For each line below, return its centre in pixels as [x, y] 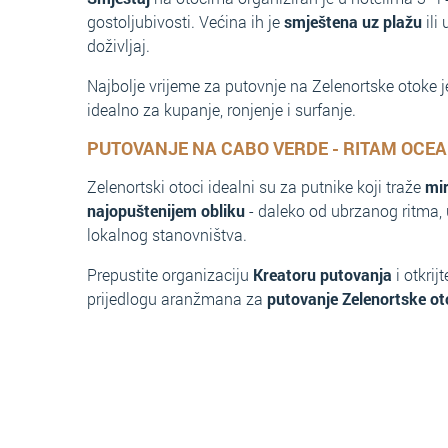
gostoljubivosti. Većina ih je [185, 21]
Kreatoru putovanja [322, 274]
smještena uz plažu [353, 21]
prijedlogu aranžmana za [177, 298]
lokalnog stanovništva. [167, 234]
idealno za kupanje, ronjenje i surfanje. [221, 109]
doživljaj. [118, 45]
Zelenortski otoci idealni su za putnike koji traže [256, 186]
